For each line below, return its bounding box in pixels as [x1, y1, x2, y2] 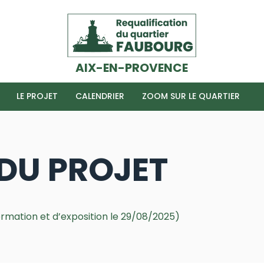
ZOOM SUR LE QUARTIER [142, 90, 240, 102]
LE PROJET [16, 90, 58, 102]
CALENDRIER [75, 90, 124, 102]
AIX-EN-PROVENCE [75, 60, 188, 76]
